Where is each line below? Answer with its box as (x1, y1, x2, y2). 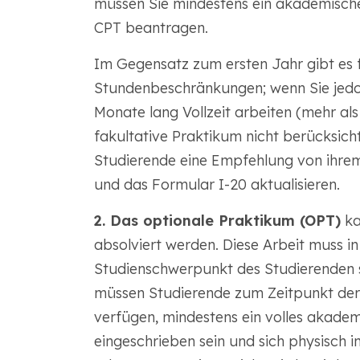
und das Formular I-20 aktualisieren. (93, 175, 340, 194)
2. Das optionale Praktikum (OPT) (93, 211, 341, 230)
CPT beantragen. (93, 18, 208, 37)
